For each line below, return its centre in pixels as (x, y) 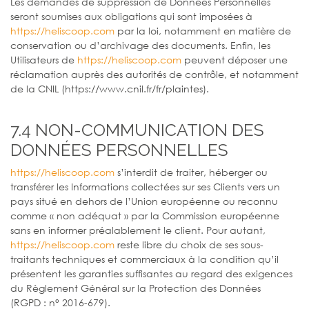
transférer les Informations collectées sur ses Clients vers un (145, 186)
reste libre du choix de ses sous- (189, 244)
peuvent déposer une (235, 59)
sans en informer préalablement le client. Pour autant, (138, 230)
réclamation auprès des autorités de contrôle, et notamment (154, 74)
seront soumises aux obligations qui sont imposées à (131, 16)
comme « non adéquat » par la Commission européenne (145, 215)
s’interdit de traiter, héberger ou (191, 172)
